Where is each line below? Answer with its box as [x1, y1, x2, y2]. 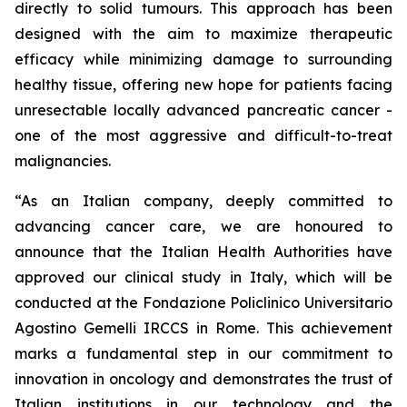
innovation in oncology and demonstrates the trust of [15, 370, 392, 388]
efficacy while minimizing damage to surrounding [15, 50, 392, 68]
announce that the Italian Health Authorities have [15, 243, 392, 261]
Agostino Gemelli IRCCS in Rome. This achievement [15, 319, 392, 337]
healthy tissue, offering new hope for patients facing [15, 75, 392, 94]
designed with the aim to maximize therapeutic [15, 25, 392, 43]
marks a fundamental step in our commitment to [15, 344, 392, 362]
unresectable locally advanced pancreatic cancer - [15, 101, 392, 119]
